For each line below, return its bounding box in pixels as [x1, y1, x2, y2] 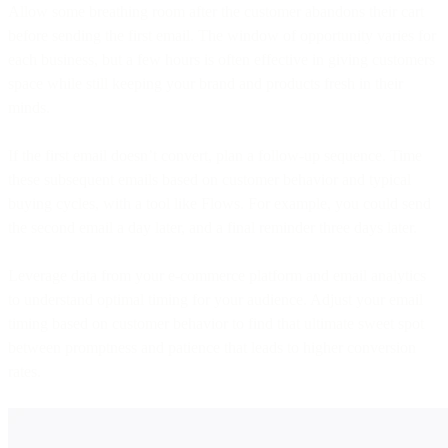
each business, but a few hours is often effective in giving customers [8, 50, 435, 68]
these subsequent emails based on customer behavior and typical [8, 170, 411, 188]
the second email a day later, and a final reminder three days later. [8, 218, 421, 236]
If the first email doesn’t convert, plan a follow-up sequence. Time [8, 146, 422, 164]
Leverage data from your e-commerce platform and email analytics [8, 266, 426, 284]
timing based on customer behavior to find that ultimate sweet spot [8, 314, 424, 332]
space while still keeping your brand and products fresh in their [8, 74, 403, 92]
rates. [8, 362, 41, 380]
